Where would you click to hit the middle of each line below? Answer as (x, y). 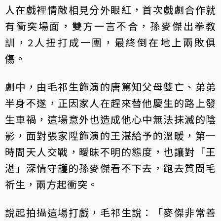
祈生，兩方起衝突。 (52, 184)
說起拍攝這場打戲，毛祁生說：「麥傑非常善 (110, 212)
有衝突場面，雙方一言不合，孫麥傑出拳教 (110, 26)
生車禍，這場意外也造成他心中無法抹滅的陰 (110, 119)
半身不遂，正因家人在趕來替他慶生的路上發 (110, 103)
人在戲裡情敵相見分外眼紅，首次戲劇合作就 (110, 9)
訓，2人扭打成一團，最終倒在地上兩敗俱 (110, 42)
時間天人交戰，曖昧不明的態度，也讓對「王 (110, 151)
